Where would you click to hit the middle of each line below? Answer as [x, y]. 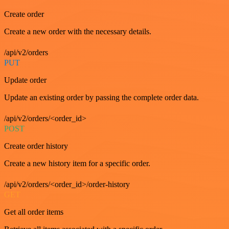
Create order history [36, 146]
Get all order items [34, 212]
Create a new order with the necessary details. [78, 31]
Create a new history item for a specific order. [77, 163]
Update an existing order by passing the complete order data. [101, 97]
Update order [25, 80]
